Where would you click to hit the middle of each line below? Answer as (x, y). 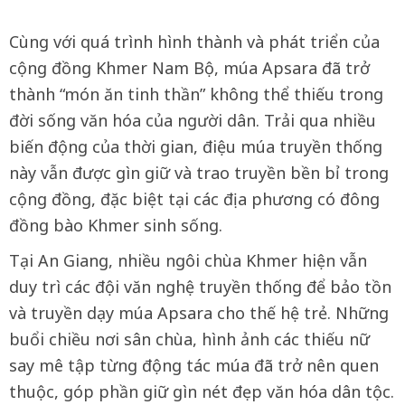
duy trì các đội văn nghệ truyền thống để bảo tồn (200, 287)
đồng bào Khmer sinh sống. (116, 225)
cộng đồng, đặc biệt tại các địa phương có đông (194, 199)
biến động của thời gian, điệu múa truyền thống (196, 146)
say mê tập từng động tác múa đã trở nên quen (194, 365)
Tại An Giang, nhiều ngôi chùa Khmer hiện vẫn (188, 260)
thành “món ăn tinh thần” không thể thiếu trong (196, 94)
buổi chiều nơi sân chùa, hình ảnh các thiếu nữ (189, 339)
